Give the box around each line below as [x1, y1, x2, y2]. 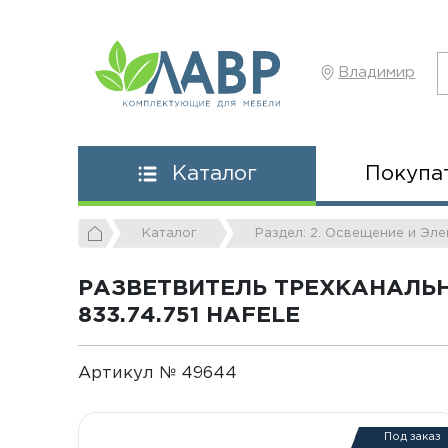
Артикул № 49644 [78, 365, 243, 381]
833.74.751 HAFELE [78, 305, 301, 326]
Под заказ [383, 432, 441, 443]
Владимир [338, 66, 416, 80]
